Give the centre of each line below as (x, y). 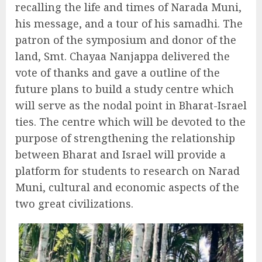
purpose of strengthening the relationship (125, 138)
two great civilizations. (74, 203)
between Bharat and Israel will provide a (120, 154)
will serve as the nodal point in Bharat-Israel (131, 105)
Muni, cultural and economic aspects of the (127, 187)
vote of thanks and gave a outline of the (118, 72)
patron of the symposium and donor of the (126, 39)
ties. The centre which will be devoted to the (130, 121)
